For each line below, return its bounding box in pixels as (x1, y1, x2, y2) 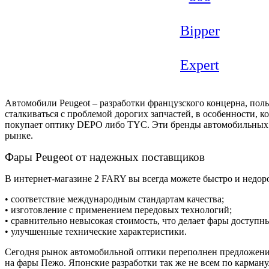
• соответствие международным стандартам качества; (5, 193, 224, 204)
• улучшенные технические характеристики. (5, 226, 187, 237)
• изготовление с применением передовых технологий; (5, 204, 232, 215)
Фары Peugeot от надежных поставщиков (5, 150, 205, 163)
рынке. (5, 130, 33, 141)
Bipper (180, 22, 220, 38)
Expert (180, 56, 219, 73)
